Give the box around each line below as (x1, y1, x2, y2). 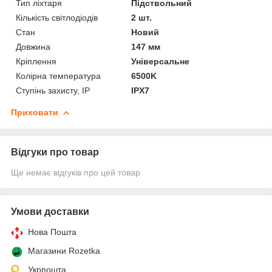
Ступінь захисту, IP (16, 85, 90, 95)
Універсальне (131, 56, 190, 66)
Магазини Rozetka (28, 245, 100, 256)
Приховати (11, 107, 58, 117)
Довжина (16, 41, 50, 52)
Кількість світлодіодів (16, 12, 98, 22)
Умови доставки (11, 206, 89, 217)
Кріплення (16, 56, 56, 66)
